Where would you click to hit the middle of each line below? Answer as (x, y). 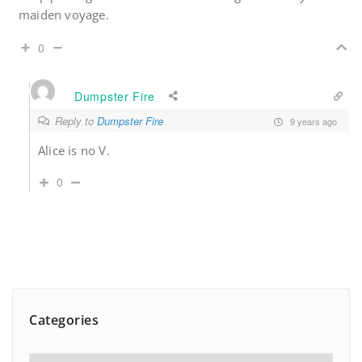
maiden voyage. (64, 15)
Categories (64, 320)
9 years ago (312, 121)
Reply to (76, 121)
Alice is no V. (74, 151)
